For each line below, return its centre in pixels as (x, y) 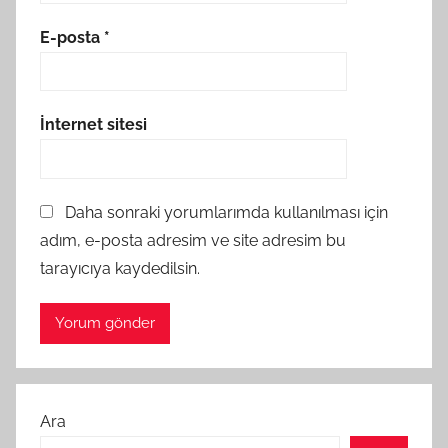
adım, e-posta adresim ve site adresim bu (193, 240)
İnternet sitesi (93, 125)
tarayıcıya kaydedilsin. (120, 268)
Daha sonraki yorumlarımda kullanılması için (226, 212)
